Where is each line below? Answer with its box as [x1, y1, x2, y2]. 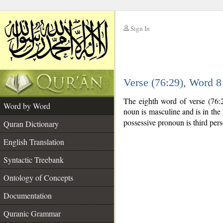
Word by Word [3, 101, 50, 111]
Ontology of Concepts [3, 172, 73, 183]
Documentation [3, 190, 52, 201]
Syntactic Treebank [3, 154, 64, 165]
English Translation [3, 136, 64, 147]
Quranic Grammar [3, 208, 61, 219]
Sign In [130, 24, 150, 33]
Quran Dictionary [3, 118, 59, 129]
